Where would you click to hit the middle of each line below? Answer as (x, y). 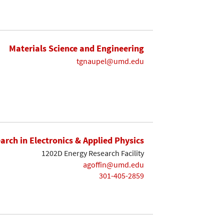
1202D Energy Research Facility (93, 153)
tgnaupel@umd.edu (110, 61)
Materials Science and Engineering (76, 48)
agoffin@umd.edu (113, 164)
